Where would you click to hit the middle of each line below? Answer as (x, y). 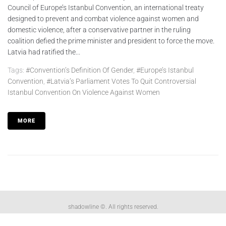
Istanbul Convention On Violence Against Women (84, 92)
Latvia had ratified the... (44, 52)
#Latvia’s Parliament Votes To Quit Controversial (121, 81)
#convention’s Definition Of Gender (79, 70)
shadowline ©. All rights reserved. (113, 207)
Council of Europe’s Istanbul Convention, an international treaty (106, 7)
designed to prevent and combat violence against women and (103, 18)
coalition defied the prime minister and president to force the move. (111, 41)
